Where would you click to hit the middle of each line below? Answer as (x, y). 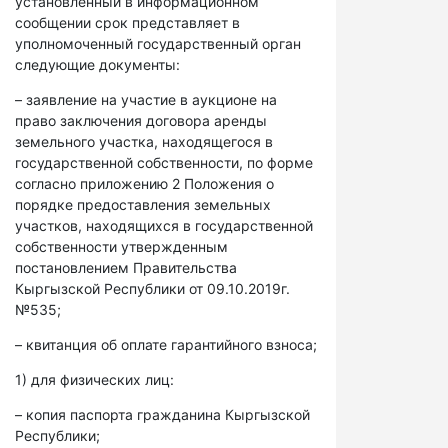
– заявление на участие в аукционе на (146, 99)
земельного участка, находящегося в (144, 141)
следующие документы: (97, 64)
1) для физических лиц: (94, 379)
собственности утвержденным (121, 246)
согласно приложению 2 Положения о (144, 183)
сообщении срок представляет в (127, 22)
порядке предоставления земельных (143, 204)
